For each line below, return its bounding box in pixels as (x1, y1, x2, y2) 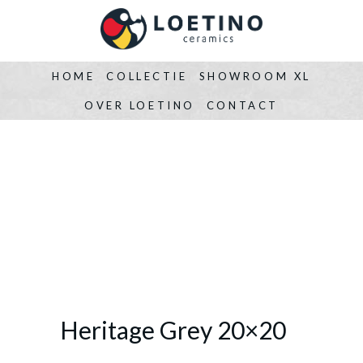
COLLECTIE (106, 69, 188, 83)
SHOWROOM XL (199, 69, 311, 83)
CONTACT (206, 98, 279, 112)
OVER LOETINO (84, 98, 195, 112)
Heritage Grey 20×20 (60, 314, 286, 344)
